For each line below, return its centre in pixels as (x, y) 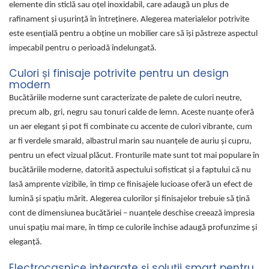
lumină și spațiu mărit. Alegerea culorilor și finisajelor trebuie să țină (129, 199)
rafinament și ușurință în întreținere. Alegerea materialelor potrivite (129, 19)
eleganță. (26, 243)
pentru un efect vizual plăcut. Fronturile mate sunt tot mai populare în (134, 156)
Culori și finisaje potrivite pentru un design (119, 74)
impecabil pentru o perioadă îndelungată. (83, 48)
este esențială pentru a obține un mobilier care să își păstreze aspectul (133, 34)
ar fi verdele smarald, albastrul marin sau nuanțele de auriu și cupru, (130, 142)
